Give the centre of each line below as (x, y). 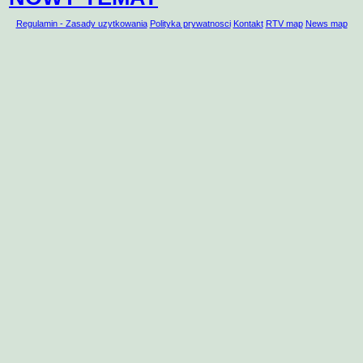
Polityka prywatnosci (190, 24)
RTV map (284, 24)
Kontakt (248, 24)
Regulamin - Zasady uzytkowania (81, 24)
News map (326, 24)
